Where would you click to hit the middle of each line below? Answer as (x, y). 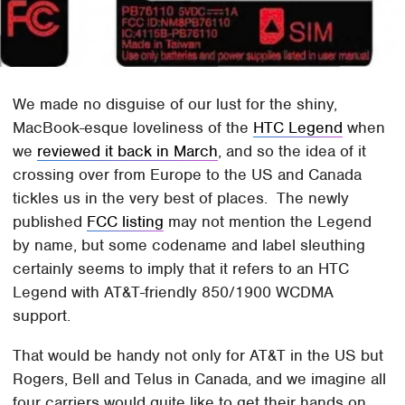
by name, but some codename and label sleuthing (189, 245)
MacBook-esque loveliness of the (133, 128)
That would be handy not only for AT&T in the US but (198, 356)
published (50, 222)
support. (42, 316)
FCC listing (126, 222)
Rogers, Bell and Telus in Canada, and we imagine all (200, 379)
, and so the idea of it (292, 151)
